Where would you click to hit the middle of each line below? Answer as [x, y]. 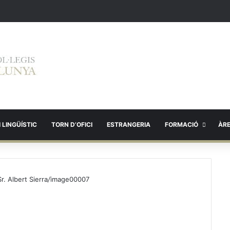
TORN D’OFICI [72, 124]
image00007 [70, 179]
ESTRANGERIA [129, 124]
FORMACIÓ [181, 124]
